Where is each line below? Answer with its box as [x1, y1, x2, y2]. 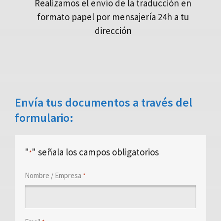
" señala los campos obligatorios [32, 146, 159, 158]
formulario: [15, 110, 74, 126]
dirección [94, 25, 132, 37]
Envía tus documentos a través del [15, 95, 192, 110]
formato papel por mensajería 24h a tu [37, 11, 189, 23]
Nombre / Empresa [25, 170, 81, 180]
